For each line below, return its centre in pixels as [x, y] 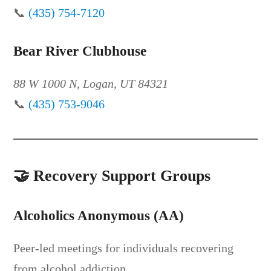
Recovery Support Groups [122, 175]
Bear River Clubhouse [80, 51]
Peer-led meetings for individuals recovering [124, 248]
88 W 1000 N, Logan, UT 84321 [91, 83]
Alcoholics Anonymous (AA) [99, 215]
